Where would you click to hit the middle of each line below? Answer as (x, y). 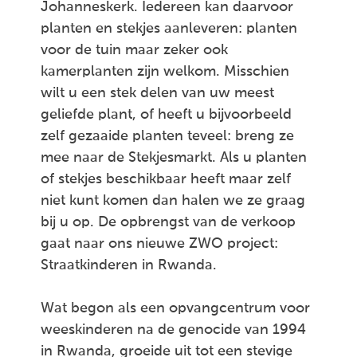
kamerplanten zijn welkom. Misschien (165, 72)
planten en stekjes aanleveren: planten (169, 29)
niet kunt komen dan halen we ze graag (173, 201)
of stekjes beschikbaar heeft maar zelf (166, 179)
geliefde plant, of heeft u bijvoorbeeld (166, 115)
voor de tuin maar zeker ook (134, 50)
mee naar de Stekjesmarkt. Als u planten (174, 158)
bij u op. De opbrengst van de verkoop (168, 222)
